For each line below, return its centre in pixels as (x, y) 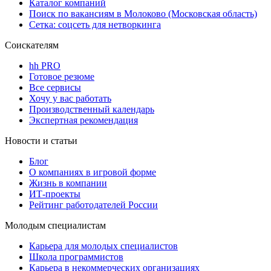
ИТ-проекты (55, 194)
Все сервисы (55, 87)
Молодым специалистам (55, 225)
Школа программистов (76, 256)
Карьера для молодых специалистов (103, 246)
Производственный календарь (92, 109)
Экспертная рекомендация (83, 120)
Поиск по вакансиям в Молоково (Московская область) (143, 13)
